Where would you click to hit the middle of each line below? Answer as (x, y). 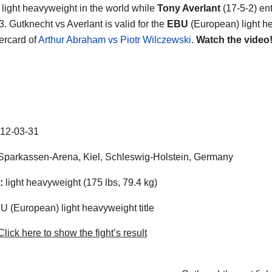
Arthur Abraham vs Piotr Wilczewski (115, 39)
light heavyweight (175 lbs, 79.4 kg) (80, 182)
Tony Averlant (189, 8)
